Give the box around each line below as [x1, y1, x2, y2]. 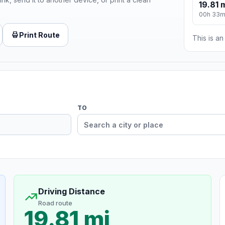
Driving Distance [38, 186, 105, 197]
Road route [38, 199, 72, 207]
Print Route [19, 30, 60, 39]
